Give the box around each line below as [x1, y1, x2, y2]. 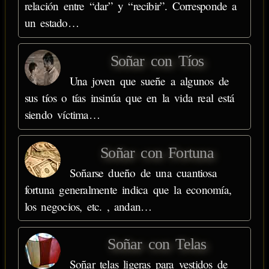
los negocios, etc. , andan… [24, 198, 152, 214]
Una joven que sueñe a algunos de [69, 73, 229, 88]
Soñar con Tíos [110, 52, 204, 70]
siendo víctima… [24, 106, 100, 122]
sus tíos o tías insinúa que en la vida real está [24, 89, 235, 105]
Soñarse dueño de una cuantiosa [69, 165, 217, 180]
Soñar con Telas [107, 235, 207, 253]
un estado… [24, 15, 79, 31]
